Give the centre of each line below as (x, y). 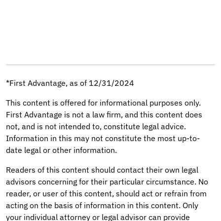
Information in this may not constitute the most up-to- (103, 138)
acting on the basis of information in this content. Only (102, 205)
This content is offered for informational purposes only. (103, 103)
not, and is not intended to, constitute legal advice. (96, 127)
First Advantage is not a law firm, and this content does (104, 115)
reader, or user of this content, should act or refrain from (106, 194)
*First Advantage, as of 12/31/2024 (70, 83)
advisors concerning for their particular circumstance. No (107, 182)
